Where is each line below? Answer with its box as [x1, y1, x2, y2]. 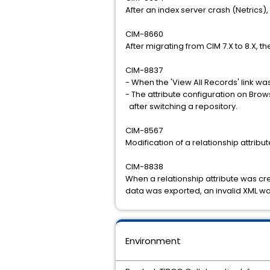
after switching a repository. [125, 101, 237, 112]
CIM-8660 [125, 28, 163, 40]
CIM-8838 [125, 161, 163, 172]
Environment [125, 234, 181, 247]
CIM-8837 [125, 64, 163, 76]
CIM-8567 [125, 125, 163, 136]
